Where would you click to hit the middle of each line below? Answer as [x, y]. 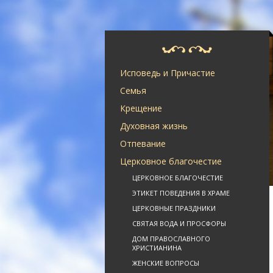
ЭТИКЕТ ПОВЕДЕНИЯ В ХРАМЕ [181, 193]
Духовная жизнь [154, 126]
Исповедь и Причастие [168, 73]
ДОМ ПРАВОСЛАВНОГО [171, 239]
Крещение [141, 108]
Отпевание [143, 144]
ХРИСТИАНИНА [157, 248]
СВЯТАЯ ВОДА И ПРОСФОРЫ [179, 223]
